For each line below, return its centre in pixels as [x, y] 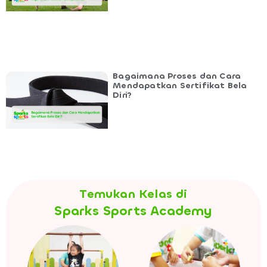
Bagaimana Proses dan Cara [177, 76]
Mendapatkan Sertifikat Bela [180, 85]
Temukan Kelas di [133, 194]
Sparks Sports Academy [133, 210]
